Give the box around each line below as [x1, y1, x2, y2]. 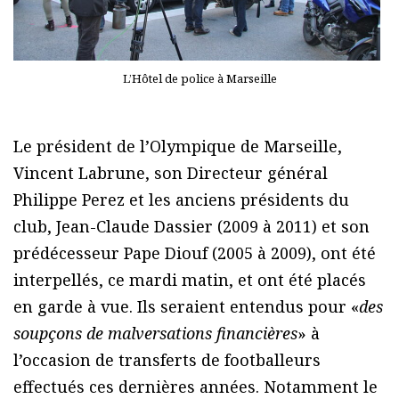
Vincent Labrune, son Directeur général [13, 161, 328, 183]
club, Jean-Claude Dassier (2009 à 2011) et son [13, 215, 370, 237]
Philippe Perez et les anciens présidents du [13, 188, 349, 210]
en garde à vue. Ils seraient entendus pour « [13, 295, 359, 317]
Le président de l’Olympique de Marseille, [13, 134, 342, 157]
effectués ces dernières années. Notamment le [13, 375, 378, 397]
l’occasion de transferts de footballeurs [13, 348, 321, 370]
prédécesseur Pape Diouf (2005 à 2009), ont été [13, 241, 376, 264]
